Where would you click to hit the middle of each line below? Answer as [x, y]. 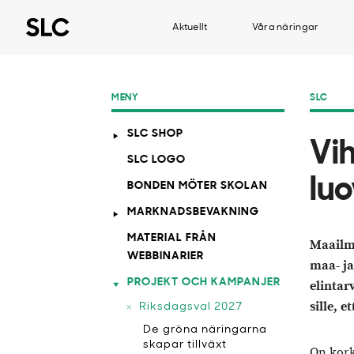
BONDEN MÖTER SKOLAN [198, 186]
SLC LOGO [156, 160]
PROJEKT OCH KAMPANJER [204, 282]
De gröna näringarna [205, 330]
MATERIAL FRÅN [172, 238]
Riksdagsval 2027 [191, 307]
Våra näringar [285, 28]
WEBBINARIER [166, 256]
